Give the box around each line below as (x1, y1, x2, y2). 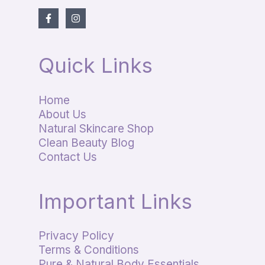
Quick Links (38, 53, 153, 78)
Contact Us (38, 150, 97, 164)
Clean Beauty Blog (38, 135, 134, 150)
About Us (38, 107, 86, 121)
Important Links (38, 188, 192, 214)
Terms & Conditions (38, 243, 139, 257)
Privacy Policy (38, 229, 114, 243)
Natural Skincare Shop (38, 121, 154, 135)
